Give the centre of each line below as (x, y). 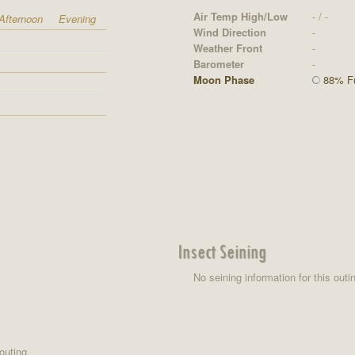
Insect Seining (221, 250)
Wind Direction (229, 32)
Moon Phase (223, 80)
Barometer (218, 64)
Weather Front (227, 48)
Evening (77, 19)
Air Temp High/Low (240, 16)
